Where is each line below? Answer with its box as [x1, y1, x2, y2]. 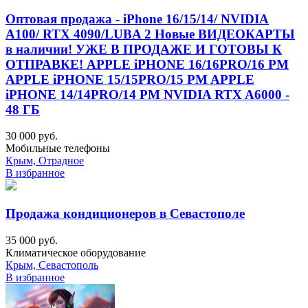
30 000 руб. [5, 130, 58, 142]
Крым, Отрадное [5, 155, 84, 167]
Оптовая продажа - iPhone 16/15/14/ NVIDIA [5, 11, 269, 26]
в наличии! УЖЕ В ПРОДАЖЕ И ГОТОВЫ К [5, 41, 282, 56]
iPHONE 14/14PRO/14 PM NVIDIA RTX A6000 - [5, 87, 289, 102]
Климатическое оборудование [5, 246, 146, 258]
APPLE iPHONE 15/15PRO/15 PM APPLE [5, 71, 254, 87]
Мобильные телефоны [5, 142, 110, 155]
